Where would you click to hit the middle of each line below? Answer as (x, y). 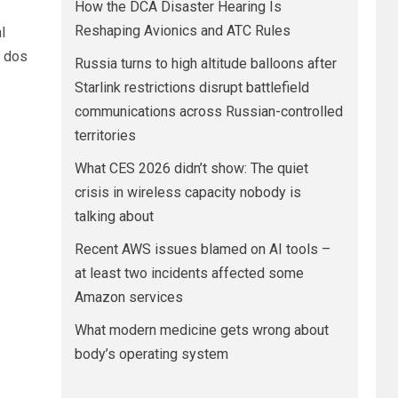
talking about (114, 216)
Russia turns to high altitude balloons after (205, 64)
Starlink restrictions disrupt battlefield (191, 88)
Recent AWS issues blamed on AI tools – (202, 249)
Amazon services (128, 297)
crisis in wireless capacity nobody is (187, 192)
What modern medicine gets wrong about (201, 330)
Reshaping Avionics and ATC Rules (182, 31)
